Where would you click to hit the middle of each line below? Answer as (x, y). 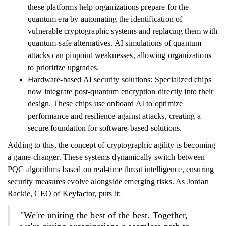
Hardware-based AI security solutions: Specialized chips (120, 79)
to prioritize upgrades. (64, 67)
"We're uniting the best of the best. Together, (104, 215)
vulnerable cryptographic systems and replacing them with (123, 31)
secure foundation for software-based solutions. (105, 128)
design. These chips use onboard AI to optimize (105, 104)
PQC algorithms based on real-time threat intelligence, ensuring (111, 169)
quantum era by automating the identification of (105, 19)
